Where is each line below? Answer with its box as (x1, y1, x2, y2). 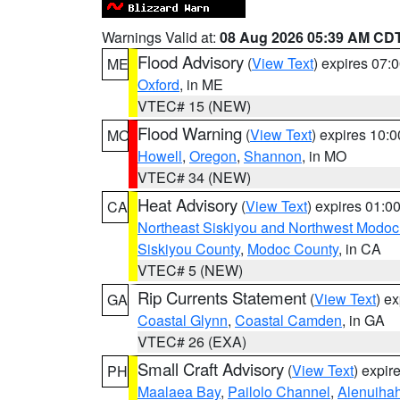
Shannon (244, 146, 302, 166)
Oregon (189, 146, 237, 166)
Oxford (137, 74, 179, 95)
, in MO (302, 146, 346, 166)
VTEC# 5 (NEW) (137, 260, 243, 280)
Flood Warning (137, 121, 242, 145)
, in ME (179, 74, 223, 95)
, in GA (342, 310, 385, 330)
